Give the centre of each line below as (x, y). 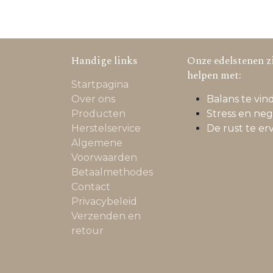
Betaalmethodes (112, 172)
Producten (98, 114)
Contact (91, 187)
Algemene (97, 143)
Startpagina (100, 85)
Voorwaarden (104, 158)
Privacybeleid (104, 202)
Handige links (105, 61)
